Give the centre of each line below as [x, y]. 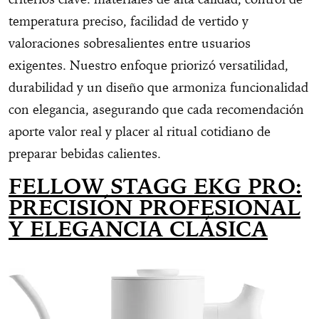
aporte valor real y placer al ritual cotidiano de [140, 131]
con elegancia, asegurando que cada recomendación [156, 109]
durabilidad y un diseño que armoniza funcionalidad [158, 87]
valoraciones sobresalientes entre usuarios [130, 43]
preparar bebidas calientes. [85, 153]
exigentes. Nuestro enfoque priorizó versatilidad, [148, 65]
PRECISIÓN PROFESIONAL [155, 207]
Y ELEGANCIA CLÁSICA [138, 229]
